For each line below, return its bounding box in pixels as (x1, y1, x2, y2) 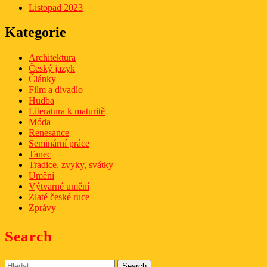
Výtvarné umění (29, 181, 89, 192)
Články (29, 74, 56, 85)
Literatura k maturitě (29, 106, 105, 117)
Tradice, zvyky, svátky (29, 160, 113, 170)
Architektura (29, 52, 76, 63)
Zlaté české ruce (29, 192, 89, 203)
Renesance (29, 128, 69, 138)
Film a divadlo (29, 85, 83, 95)
